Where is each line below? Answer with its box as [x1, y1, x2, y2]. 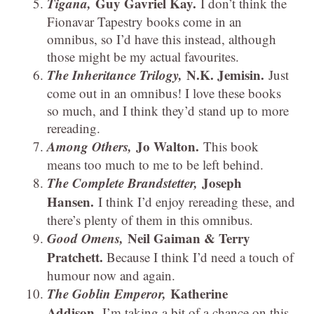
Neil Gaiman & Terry [128, 228, 250, 248]
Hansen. [47, 192, 98, 212]
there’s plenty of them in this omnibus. [47, 211, 253, 229]
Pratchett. [47, 247, 103, 267]
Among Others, [47, 137, 136, 156]
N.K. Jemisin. [186, 65, 268, 85]
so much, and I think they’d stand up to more [47, 102, 289, 120]
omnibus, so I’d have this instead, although [47, 30, 276, 48]
